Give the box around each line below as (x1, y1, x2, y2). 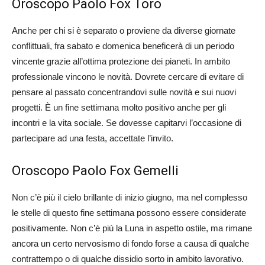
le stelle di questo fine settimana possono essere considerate (12, 207, 246, 218)
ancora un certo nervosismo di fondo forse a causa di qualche (12, 238, 249, 248)
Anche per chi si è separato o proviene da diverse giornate (12, 25, 235, 35)
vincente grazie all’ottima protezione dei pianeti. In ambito (12, 56, 230, 66)
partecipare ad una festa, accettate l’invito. (12, 132, 173, 143)
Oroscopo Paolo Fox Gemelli (12, 163, 179, 178)
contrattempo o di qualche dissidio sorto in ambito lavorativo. (12, 253, 244, 264)
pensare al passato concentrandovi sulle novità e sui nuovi (12, 86, 236, 97)
